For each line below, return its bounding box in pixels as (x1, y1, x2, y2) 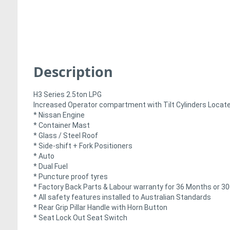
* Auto (33, 152, 54, 161)
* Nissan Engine (33, 111, 85, 120)
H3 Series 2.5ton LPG (33, 90, 102, 99)
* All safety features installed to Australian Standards (33, 193, 211, 202)
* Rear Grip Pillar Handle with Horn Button (33, 203, 167, 212)
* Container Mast (33, 121, 90, 130)
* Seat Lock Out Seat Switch (33, 214, 127, 222)
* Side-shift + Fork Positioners (33, 142, 132, 150)
